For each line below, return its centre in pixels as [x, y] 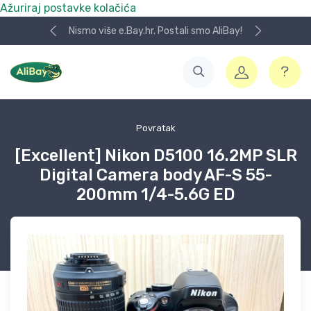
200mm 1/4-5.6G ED [155, 194]
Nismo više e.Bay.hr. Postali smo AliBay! [155, 31]
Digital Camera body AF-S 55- [155, 175]
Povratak [155, 128]
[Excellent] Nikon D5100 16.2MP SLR [155, 155]
